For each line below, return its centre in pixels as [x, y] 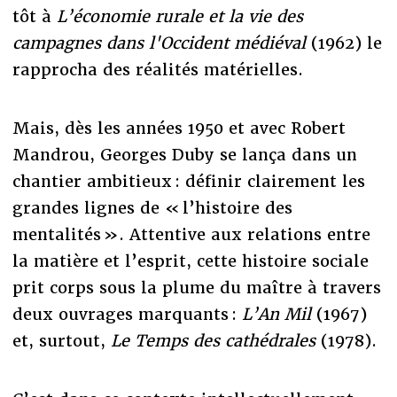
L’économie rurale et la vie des [179, 17]
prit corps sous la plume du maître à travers [196, 288]
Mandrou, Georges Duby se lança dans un [184, 155]
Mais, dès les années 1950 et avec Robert [179, 128]
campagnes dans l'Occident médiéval [161, 43]
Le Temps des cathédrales [215, 341]
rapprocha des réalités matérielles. [157, 70]
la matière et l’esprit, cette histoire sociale [190, 261]
